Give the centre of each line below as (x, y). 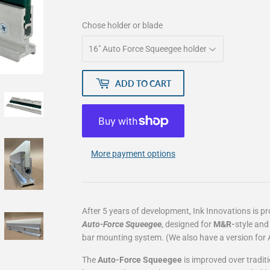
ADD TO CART (143, 83)
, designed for (187, 224)
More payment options (133, 154)
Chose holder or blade (122, 26)
